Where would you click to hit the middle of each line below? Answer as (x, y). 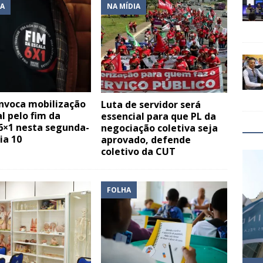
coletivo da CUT (139, 151)
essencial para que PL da (159, 116)
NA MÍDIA (124, 6)
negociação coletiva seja (160, 128)
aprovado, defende (146, 139)
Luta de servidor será (151, 104)
